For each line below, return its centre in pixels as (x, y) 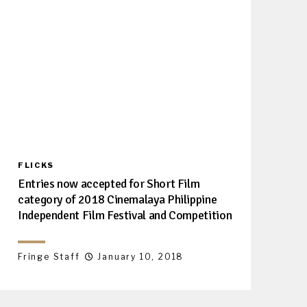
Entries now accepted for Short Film (109, 183)
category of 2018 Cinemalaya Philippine (118, 199)
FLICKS (36, 165)
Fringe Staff (49, 256)
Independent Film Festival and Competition (125, 215)
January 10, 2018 (141, 256)
